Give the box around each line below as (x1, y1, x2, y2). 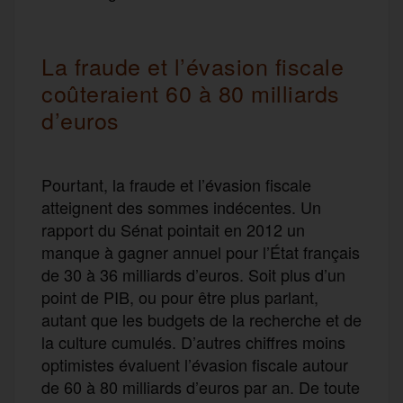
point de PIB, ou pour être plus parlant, (41, 284, 318, 309)
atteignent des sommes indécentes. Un (41, 194, 321, 219)
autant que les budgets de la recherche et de (41, 307, 362, 331)
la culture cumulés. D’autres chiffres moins (41, 329, 345, 354)
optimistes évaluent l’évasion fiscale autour (41, 352, 348, 376)
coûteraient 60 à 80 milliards (41, 76, 340, 109)
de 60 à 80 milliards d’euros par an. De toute (41, 374, 360, 399)
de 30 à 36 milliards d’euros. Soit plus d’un (41, 262, 345, 286)
